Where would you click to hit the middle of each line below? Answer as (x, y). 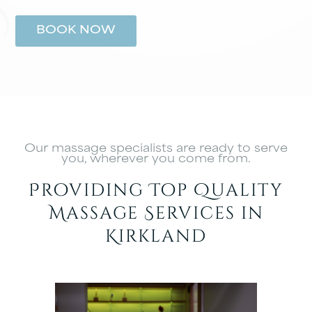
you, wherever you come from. (156, 160)
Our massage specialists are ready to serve (156, 150)
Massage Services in (156, 214)
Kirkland (156, 237)
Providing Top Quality (156, 191)
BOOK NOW (76, 31)
